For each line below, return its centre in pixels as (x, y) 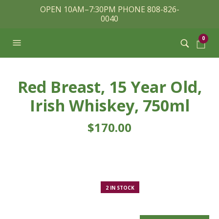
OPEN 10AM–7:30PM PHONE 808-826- (109, 9)
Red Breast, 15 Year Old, (109, 87)
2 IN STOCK (120, 188)
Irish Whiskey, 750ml (109, 105)
